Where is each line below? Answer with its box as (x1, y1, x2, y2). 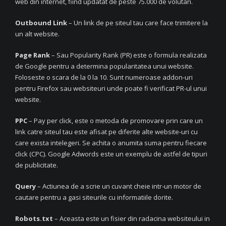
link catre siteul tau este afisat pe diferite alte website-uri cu (15, 127, 198, 136)
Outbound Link (15, 18, 67, 27)
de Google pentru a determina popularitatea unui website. (15, 61, 194, 71)
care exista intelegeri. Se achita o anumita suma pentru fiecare (15, 138, 207, 147)
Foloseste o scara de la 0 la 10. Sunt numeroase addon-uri (15, 72, 193, 82)
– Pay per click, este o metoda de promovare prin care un (29, 116, 203, 125)
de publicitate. (15, 160, 58, 169)
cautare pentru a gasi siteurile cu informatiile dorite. (15, 192, 173, 202)
